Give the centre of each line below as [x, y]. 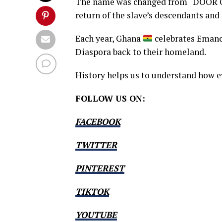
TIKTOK [92, 192]
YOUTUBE [96, 215]
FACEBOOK [98, 122]
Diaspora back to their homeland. [141, 52]
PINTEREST [100, 168]
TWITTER [96, 145]
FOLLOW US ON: [110, 98]
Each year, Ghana [109, 38]
